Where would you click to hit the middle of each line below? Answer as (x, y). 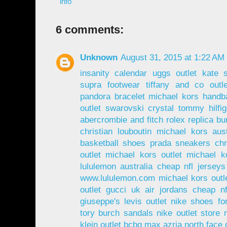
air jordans (166, 190)
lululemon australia (117, 167)
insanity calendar (114, 73)
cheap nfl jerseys (191, 167)
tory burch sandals (117, 213)
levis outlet (146, 202)
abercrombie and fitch (122, 120)
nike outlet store (188, 213)
